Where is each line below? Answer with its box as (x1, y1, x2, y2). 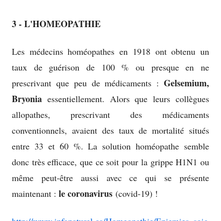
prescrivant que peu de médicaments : (12, 77, 164, 89)
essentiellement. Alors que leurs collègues (42, 93, 209, 105)
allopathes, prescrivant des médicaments (12, 109, 209, 121)
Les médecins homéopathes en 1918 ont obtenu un (12, 45, 209, 58)
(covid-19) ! (115, 187, 158, 200)
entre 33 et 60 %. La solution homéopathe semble (12, 140, 209, 152)
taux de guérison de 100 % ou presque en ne (12, 61, 209, 74)
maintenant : (12, 187, 59, 200)
